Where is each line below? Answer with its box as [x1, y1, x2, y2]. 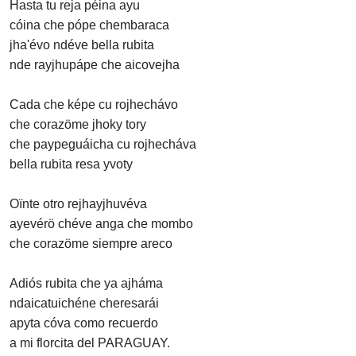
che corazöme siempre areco [10, 237, 172, 251]
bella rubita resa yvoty [10, 157, 133, 172]
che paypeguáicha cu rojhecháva [10, 137, 196, 152]
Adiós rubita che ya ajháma [10, 277, 163, 291]
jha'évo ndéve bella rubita [10, 38, 154, 52]
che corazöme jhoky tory [10, 118, 146, 132]
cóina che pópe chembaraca [10, 18, 169, 33]
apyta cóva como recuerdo [10, 316, 158, 331]
